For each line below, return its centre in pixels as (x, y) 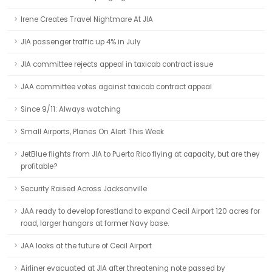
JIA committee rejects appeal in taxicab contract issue (117, 64)
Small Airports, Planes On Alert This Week (92, 132)
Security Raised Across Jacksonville (84, 189)
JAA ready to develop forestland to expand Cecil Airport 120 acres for (140, 211)
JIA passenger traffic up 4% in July (81, 42)
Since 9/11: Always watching (71, 109)
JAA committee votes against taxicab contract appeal (116, 87)
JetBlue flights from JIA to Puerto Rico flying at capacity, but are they (140, 154)
